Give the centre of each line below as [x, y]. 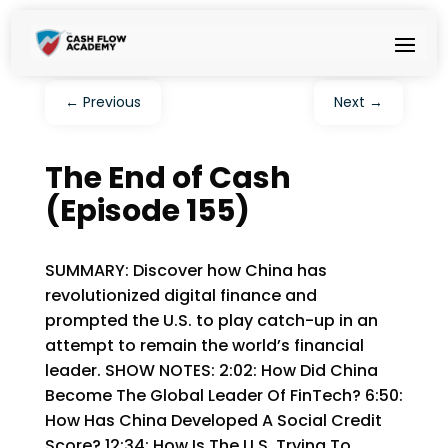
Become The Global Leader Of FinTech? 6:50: [223, 395]
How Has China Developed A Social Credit [213, 420]
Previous [111, 102]
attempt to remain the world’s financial [204, 345]
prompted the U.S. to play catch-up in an [211, 320]
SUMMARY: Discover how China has [185, 270]
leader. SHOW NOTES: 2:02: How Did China [211, 370]
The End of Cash [167, 178]
